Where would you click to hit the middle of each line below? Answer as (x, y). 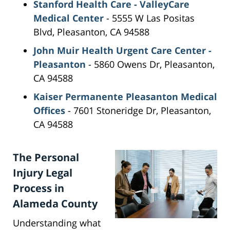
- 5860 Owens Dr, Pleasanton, (150, 64)
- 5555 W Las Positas (149, 18)
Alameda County (55, 204)
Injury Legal (43, 173)
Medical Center (69, 18)
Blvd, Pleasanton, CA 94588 (91, 32)
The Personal (46, 158)
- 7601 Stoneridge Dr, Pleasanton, (138, 111)
